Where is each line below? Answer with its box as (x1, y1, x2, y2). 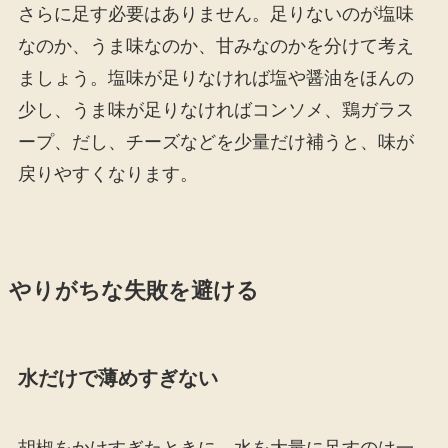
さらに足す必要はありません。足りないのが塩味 (17, 4, 414, 25)
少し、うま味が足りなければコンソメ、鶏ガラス (17, 100, 414, 121)
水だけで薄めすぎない (17, 367, 218, 390)
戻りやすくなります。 (17, 164, 198, 185)
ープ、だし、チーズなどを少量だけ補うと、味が (17, 132, 414, 153)
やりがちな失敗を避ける (8, 279, 259, 304)
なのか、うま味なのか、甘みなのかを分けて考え (17, 36, 414, 57)
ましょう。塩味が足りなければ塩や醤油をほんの (17, 68, 414, 89)
